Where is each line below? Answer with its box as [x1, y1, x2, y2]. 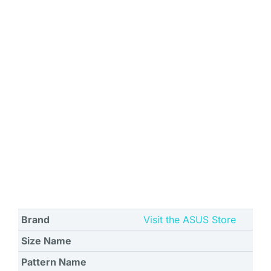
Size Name [21, 235, 71, 247]
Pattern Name [21, 256, 87, 269]
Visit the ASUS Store [143, 214, 236, 226]
